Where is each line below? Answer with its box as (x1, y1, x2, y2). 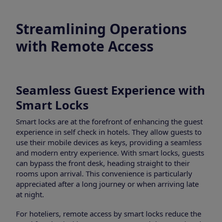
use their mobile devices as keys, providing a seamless (16, 137, 202, 147)
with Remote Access (16, 36, 154, 55)
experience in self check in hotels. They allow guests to (16, 126, 202, 137)
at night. (16, 189, 44, 199)
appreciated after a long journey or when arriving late (16, 178, 199, 189)
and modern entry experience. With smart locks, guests (16, 147, 204, 158)
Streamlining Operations (16, 19, 187, 38)
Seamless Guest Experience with (16, 81, 205, 98)
